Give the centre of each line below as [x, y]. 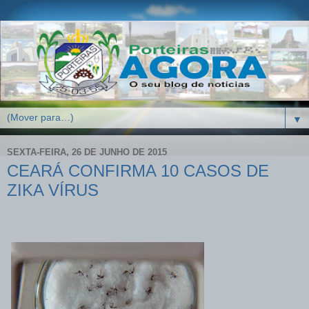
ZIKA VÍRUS [53, 190]
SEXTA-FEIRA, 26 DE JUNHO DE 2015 [87, 152]
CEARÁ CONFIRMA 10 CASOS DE [138, 171]
